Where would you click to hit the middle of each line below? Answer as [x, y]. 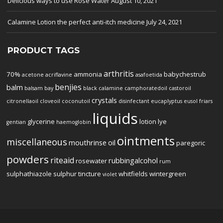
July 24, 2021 [165, 22]
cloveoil [50, 101]
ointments [146, 141]
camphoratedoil [146, 88]
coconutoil [76, 101]
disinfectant [134, 101]
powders [28, 159]
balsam [34, 88]
